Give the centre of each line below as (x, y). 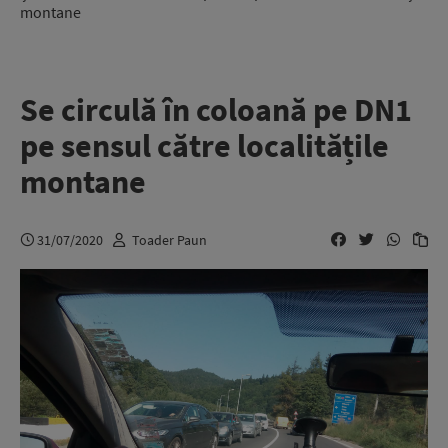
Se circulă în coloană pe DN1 (216, 110)
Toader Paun (169, 239)
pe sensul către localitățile (204, 146)
